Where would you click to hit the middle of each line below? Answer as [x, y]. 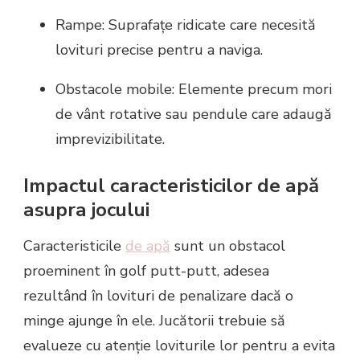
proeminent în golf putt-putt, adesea [146, 271]
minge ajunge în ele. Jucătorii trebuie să [154, 321]
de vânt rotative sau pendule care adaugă [194, 114]
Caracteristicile [74, 246]
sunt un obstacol [228, 246]
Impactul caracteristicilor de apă [171, 185]
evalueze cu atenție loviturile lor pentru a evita [179, 346]
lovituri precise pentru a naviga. [159, 49]
